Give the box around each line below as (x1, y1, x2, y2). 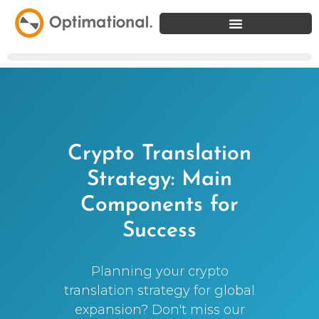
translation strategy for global (64, 283, 255, 299)
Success (122, 220, 197, 243)
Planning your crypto (90, 263, 229, 280)
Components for (80, 194, 239, 217)
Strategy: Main (86, 169, 232, 192)
